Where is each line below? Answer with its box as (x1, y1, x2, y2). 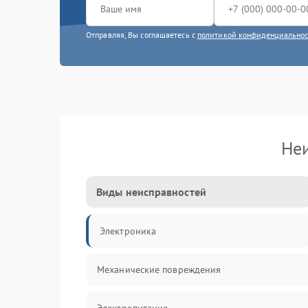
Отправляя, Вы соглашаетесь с (86, 30, 197, 40)
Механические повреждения (97, 263, 221, 276)
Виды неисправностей (96, 185, 206, 199)
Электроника (100, 225, 157, 237)
